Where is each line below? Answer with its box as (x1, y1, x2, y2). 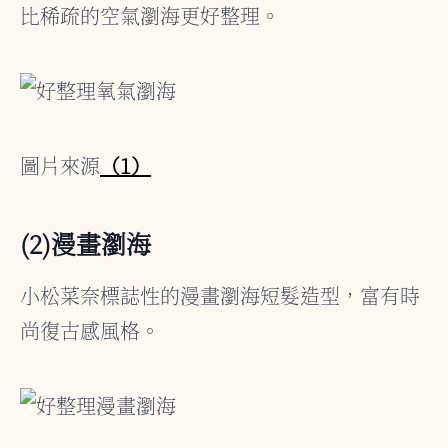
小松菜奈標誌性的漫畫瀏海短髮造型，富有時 (20, 281, 420, 310)
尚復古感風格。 (20, 316, 160, 345)
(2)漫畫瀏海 (20, 225, 151, 261)
